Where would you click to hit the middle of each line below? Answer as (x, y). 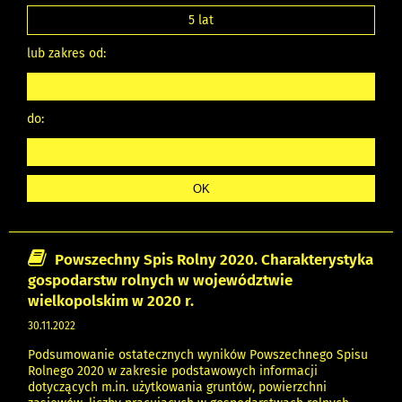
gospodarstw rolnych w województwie (160, 280)
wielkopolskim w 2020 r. (111, 300)
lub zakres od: (66, 53)
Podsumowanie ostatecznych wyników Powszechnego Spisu (198, 354)
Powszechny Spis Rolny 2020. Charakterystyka (214, 259)
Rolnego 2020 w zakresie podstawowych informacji (173, 371)
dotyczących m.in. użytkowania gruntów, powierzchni (177, 387)
